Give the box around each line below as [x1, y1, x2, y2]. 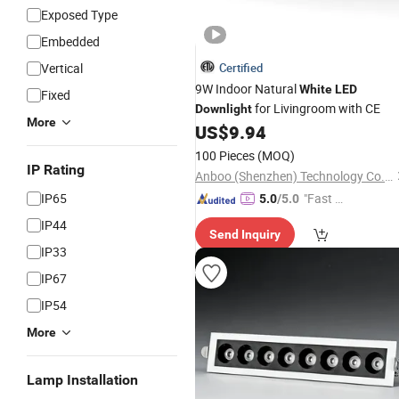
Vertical [41, 60, 83, 77]
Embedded [41, 33, 100, 50]
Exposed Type [41, 6, 118, 23]
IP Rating [27, 161, 85, 178]
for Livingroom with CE [252, 100, 380, 117]
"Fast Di [304, 190, 346, 207]
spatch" [304, 209, 345, 226]
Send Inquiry [209, 227, 281, 241]
